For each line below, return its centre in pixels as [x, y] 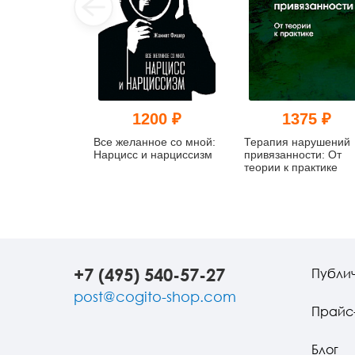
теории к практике [290, 167]
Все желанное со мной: [155, 141]
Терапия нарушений [297, 141]
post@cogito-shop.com [155, 296]
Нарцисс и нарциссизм [153, 154]
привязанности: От [292, 154]
